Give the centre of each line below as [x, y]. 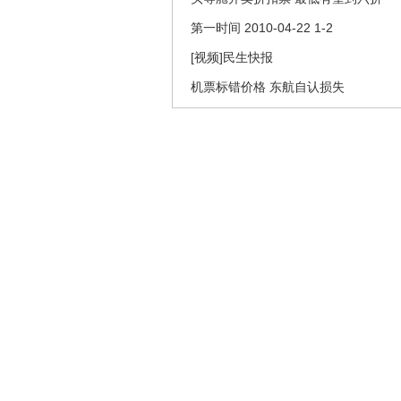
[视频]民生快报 [232, 57]
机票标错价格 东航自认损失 [268, 87]
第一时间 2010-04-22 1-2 [262, 28]
